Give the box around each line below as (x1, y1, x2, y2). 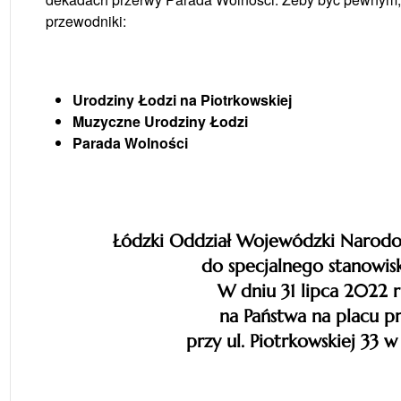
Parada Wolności (72, 132, 188, 153)
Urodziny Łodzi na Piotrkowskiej (72, 89, 292, 110)
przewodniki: (45, 10, 126, 31)
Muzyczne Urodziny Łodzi (72, 110, 248, 132)
